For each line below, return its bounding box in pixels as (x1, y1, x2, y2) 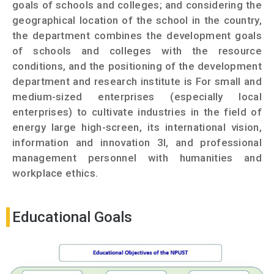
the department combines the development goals (12, 29, 262, 42)
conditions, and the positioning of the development (12, 59, 262, 72)
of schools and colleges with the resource (12, 44, 262, 57)
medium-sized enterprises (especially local (12, 90, 262, 103)
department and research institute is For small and (12, 75, 262, 87)
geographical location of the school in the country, (12, 13, 262, 26)
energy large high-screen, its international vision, (12, 120, 262, 133)
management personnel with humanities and (12, 151, 262, 164)
